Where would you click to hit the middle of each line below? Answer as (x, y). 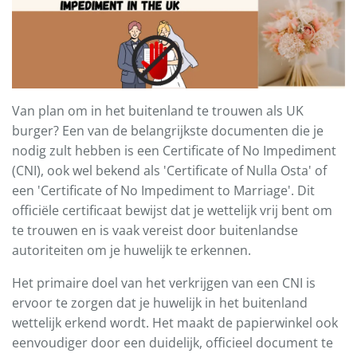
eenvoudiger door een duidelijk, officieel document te (173, 343)
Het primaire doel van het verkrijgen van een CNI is (164, 283)
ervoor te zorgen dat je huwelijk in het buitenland (160, 303)
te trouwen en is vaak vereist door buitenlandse (155, 231)
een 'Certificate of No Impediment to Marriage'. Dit (163, 191)
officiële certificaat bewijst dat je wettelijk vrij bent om (172, 211)
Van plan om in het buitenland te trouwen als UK (158, 111)
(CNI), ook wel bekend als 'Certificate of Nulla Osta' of (169, 171)
